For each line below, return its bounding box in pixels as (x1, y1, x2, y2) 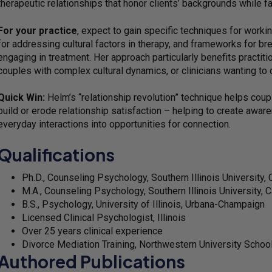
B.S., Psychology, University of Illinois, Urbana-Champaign (22, 199, 265, 211)
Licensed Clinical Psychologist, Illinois (22, 212, 188, 224)
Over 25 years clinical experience (22, 225, 163, 237)
